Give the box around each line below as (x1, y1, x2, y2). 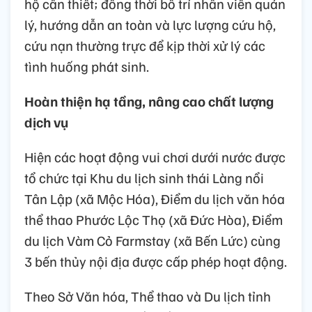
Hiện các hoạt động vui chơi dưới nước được (24, 148, 286, 166)
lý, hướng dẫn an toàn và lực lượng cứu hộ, (24, 15, 276, 34)
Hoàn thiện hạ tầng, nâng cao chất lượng (24, 92, 274, 111)
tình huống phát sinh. (24, 57, 149, 76)
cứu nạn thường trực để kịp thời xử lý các (24, 36, 265, 55)
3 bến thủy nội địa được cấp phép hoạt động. (24, 252, 287, 271)
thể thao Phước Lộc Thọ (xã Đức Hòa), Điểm (24, 210, 283, 229)
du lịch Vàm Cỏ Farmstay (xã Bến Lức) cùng (24, 231, 281, 250)
